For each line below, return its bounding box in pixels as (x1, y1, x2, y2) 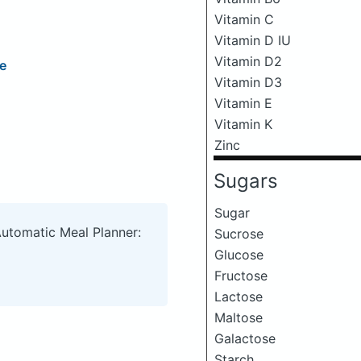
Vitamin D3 (214, 74, 282, 90)
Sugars (214, 169, 278, 193)
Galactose (214, 330, 276, 346)
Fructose (214, 268, 268, 284)
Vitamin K (214, 116, 272, 132)
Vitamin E (214, 95, 272, 111)
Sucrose (214, 226, 263, 242)
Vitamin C (214, 11, 274, 27)
